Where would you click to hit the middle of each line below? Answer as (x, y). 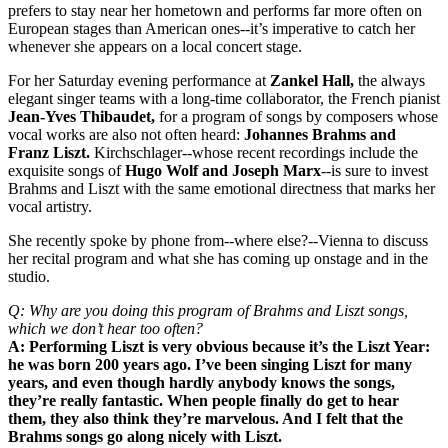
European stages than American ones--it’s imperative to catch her (211, 28)
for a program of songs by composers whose (296, 116)
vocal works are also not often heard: (126, 134)
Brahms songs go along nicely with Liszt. (145, 436)
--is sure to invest (374, 170)
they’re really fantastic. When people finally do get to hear (203, 400)
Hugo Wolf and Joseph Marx (223, 170)
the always (389, 80)
